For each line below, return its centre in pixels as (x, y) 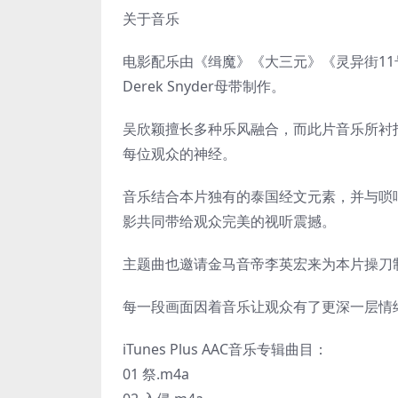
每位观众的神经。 (179, 154)
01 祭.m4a (156, 374)
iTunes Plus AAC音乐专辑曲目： (225, 349)
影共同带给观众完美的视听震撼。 (229, 221)
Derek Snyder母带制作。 (204, 86)
